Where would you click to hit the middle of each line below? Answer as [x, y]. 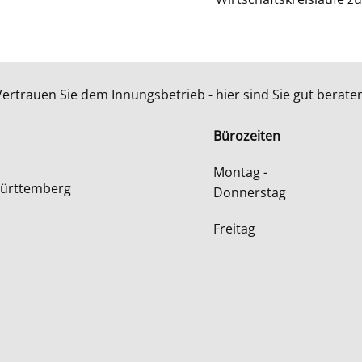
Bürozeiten [247, 136]
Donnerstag [250, 192]
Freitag [234, 229]
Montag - [240, 172]
